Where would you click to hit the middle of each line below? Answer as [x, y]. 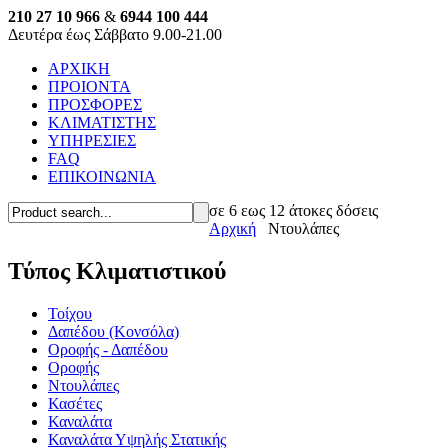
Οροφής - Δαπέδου [108, 349]
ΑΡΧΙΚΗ [79, 68]
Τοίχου [70, 313]
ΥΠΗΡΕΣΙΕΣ [92, 140]
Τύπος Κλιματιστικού [117, 270]
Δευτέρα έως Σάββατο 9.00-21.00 [115, 34]
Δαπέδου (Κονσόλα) [113, 331]
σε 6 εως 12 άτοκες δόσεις [293, 210]
